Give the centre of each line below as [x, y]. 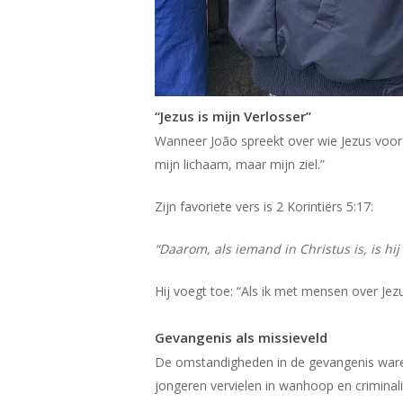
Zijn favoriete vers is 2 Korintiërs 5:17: [264, 206]
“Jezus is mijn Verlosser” [233, 116]
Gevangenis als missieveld [242, 337]
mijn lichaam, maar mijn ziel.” [240, 164]
